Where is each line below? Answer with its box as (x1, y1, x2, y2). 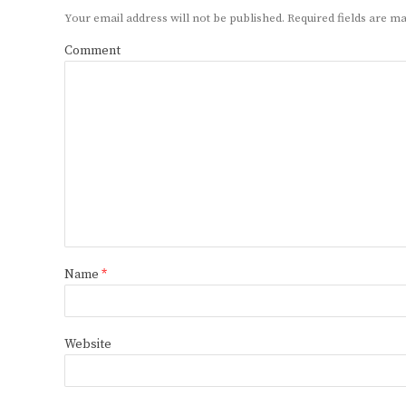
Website (64, 336, 111, 353)
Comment (64, 43, 121, 60)
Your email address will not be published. (64, 11, 285, 26)
